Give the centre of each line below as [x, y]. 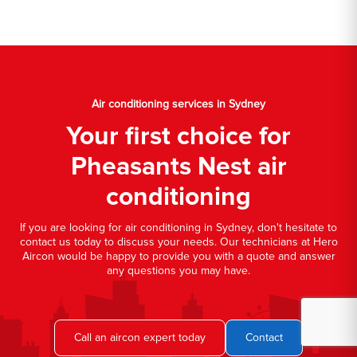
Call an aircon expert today [140, 337]
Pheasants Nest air [178, 167]
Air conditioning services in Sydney [178, 104]
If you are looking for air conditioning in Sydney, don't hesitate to [178, 227]
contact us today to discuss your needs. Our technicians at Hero [178, 241]
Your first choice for [178, 136]
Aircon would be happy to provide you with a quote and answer [178, 256]
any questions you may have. [178, 270]
